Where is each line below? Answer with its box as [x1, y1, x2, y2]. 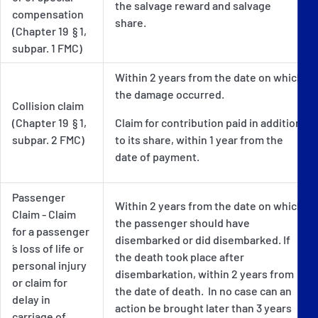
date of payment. [115, 149, 199, 163]
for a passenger [12, 224, 89, 238]
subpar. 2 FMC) [12, 132, 84, 146]
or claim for [12, 275, 67, 289]
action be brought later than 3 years [115, 300, 292, 314]
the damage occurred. [115, 87, 224, 101]
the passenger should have [115, 215, 250, 229]
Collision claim [12, 98, 84, 112]
